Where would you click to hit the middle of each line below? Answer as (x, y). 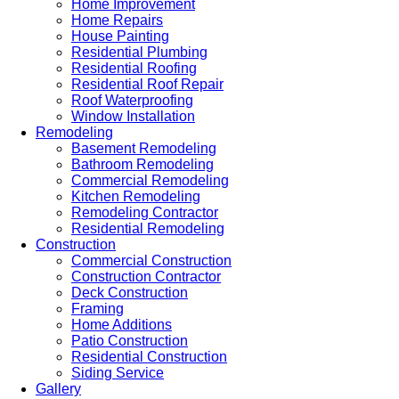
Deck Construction (130, 293)
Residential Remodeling (148, 228)
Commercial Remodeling (150, 180)
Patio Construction (130, 341)
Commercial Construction (151, 261)
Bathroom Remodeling (142, 164)
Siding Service (118, 373)
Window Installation (133, 116)
